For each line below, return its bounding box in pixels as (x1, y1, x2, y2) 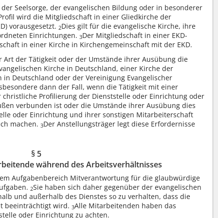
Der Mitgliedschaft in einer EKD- (82, 30, 188, 40)
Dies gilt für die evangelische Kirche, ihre (61, 21, 196, 31)
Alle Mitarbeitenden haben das (74, 200, 177, 210)
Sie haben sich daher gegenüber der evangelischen (33, 182, 202, 192)
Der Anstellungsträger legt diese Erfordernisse (43, 119, 196, 128)
